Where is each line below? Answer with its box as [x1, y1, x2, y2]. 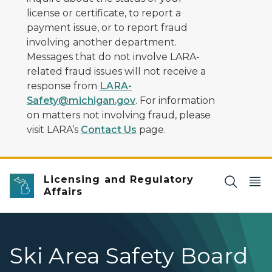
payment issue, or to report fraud [27, 22, 188, 33]
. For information [135, 95, 215, 106]
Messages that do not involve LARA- [27, 51, 200, 63]
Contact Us [81, 124, 137, 135]
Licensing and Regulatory [44, 174, 194, 185]
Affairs [44, 186, 83, 197]
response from [27, 80, 100, 92]
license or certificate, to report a [27, 7, 181, 19]
